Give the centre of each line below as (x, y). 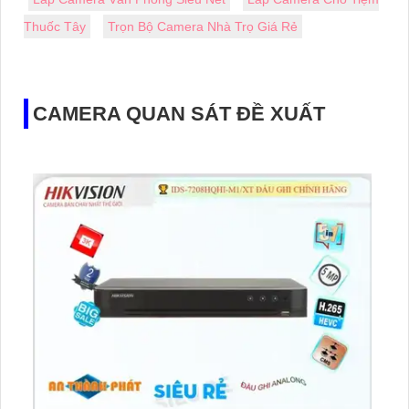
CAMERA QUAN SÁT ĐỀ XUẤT (179, 114)
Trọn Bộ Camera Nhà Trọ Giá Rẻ (203, 27)
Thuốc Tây (55, 27)
